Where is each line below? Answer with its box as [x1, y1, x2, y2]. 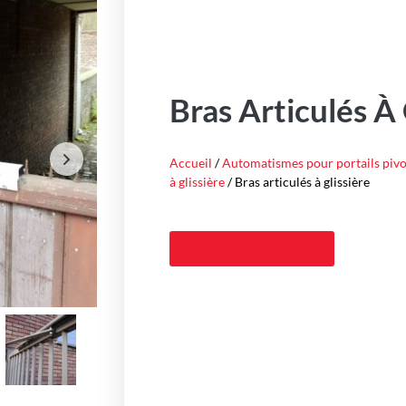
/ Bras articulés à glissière [225, 174, 370, 190]
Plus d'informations [191, 240, 313, 257]
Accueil [169, 155, 212, 171]
